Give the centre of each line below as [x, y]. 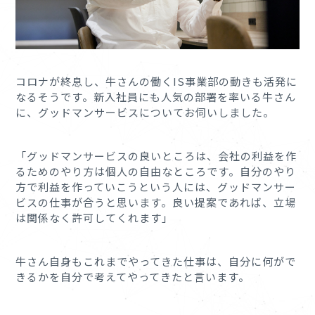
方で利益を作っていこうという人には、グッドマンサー [156, 186]
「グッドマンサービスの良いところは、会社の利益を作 [156, 155]
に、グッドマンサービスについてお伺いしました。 [145, 112]
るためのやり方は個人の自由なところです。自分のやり [156, 171]
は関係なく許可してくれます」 [95, 217]
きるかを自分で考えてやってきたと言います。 [133, 276]
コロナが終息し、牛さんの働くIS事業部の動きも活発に [157, 81]
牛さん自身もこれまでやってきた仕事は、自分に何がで [156, 261]
